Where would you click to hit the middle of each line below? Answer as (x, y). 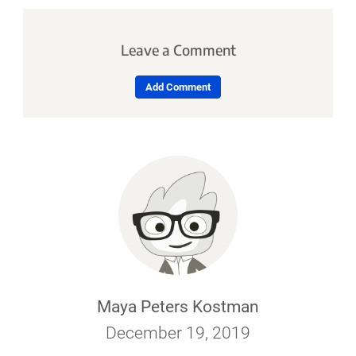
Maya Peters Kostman (178, 307)
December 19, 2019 (178, 333)
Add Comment (178, 87)
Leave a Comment (178, 50)
